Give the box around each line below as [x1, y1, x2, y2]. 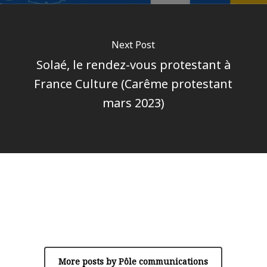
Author [122, 199, 145, 210]
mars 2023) [102, 94, 164, 111]
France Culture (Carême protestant [34, 75, 233, 92]
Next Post [111, 38, 156, 51]
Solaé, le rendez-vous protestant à [36, 56, 231, 73]
